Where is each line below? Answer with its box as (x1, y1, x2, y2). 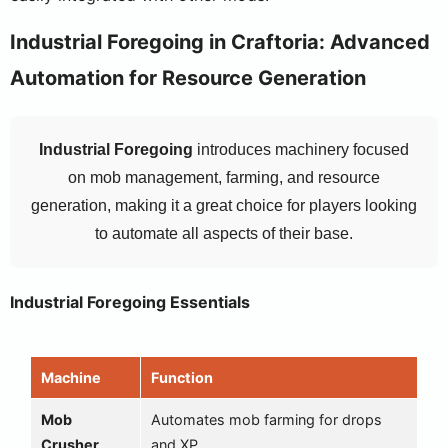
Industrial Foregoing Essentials (10, 292, 250, 312)
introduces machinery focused (193, 141, 409, 158)
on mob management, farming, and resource (68, 169, 380, 186)
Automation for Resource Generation (10, 66, 366, 90)
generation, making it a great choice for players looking (31, 197, 417, 214)
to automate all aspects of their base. (95, 225, 353, 242)
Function (151, 369, 213, 386)
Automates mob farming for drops (151, 411, 382, 428)
